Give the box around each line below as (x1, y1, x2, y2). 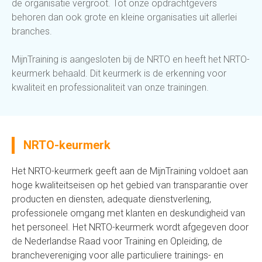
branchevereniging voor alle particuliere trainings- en (12, 250, 223, 261)
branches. (12, 26, 52, 37)
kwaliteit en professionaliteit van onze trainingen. (12, 82, 209, 93)
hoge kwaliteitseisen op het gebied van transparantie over (12, 180, 248, 191)
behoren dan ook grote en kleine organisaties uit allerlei (12, 12, 237, 23)
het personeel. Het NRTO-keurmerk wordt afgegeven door (12, 222, 249, 233)
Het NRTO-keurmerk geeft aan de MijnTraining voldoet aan (12, 166, 248, 177)
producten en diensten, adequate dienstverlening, (12, 194, 211, 205)
